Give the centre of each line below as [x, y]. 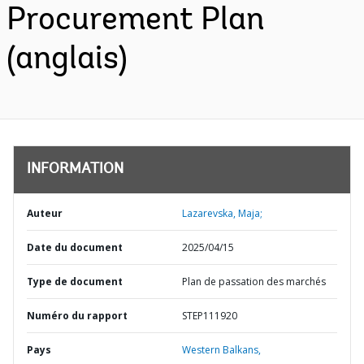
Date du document [75, 247]
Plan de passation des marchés [254, 282]
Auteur [45, 213]
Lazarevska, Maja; [222, 213]
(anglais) [67, 60]
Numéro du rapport [77, 316]
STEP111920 [210, 316]
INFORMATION [75, 170]
